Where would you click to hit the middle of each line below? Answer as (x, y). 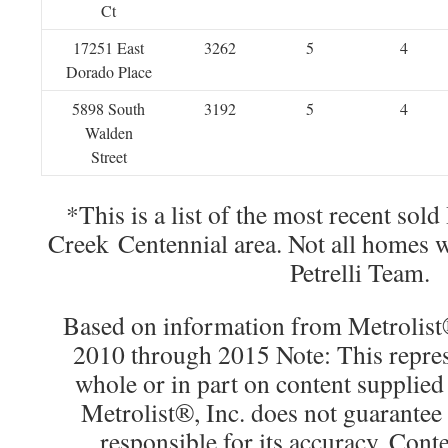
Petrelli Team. (360, 272)
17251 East (108, 47)
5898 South (108, 108)
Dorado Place (108, 71)
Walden (108, 132)
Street (108, 156)
